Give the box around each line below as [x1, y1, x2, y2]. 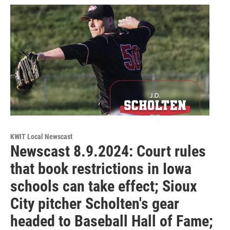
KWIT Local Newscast [10, 132, 72, 141]
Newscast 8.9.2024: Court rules [10, 142, 206, 161]
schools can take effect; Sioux [10, 177, 197, 196]
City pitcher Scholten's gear [10, 195, 179, 213]
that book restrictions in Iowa [10, 160, 191, 178]
